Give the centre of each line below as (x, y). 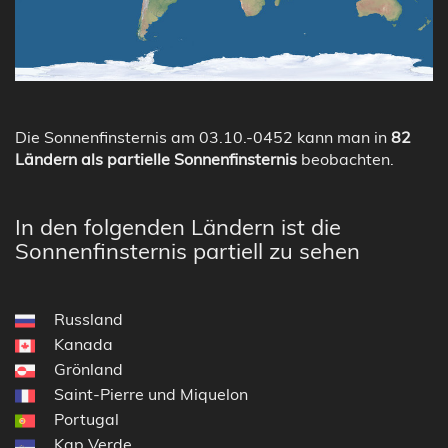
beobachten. (345, 158)
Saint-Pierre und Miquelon (151, 393)
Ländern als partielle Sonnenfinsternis (156, 158)
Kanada (83, 343)
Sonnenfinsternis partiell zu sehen (187, 250)
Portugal (86, 418)
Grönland (88, 368)
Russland (88, 318)
